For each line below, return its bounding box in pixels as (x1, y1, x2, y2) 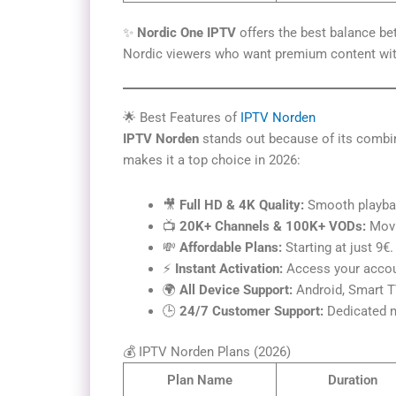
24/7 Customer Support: (179, 302, 324, 319)
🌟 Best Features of (123, 110, 240, 126)
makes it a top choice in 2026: (123, 152, 301, 169)
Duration (328, 372, 377, 389)
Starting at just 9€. (282, 239, 393, 255)
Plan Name (167, 372, 232, 389)
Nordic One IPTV (137, 25, 236, 42)
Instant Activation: (175, 260, 283, 277)
